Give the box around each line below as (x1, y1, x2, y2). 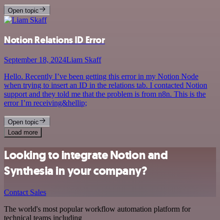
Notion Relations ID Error (4, 33, 105, 46)
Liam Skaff (66, 55, 101, 64)
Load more (8, 128, 38, 136)
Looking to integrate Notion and (4, 147, 168, 163)
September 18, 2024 (4, 55, 66, 64)
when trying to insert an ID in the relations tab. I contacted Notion (4, 81, 207, 89)
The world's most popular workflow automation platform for (4, 205, 191, 214)
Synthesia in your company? (4, 163, 147, 179)
